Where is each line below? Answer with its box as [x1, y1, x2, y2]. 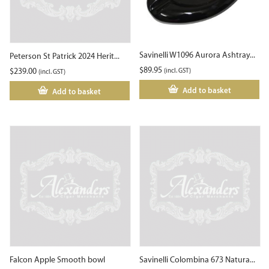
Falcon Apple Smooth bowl [10, 254, 105, 265]
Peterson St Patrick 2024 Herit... [10, 51, 119, 62]
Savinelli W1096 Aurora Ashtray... [139, 50, 256, 61]
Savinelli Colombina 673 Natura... [139, 254, 256, 265]
